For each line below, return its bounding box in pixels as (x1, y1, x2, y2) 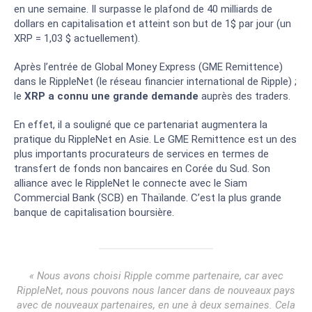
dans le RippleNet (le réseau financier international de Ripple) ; (14, 75, 297, 88)
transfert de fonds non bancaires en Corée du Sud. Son (14, 162, 270, 175)
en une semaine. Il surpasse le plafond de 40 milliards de (14, 3, 272, 15)
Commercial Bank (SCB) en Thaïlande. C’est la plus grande (14, 192, 281, 204)
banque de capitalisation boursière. (14, 206, 174, 219)
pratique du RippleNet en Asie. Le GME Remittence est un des (14, 133, 297, 146)
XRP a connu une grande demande (24, 90, 198, 102)
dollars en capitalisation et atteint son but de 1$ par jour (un (14, 17, 291, 30)
